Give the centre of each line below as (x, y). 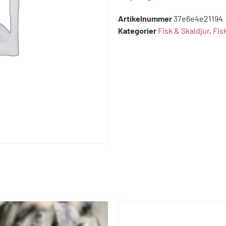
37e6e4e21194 (198, 18)
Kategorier (137, 30)
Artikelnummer (146, 18)
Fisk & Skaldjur (184, 30)
